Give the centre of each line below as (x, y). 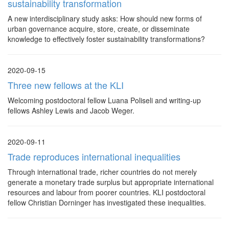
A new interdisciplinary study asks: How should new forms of (105, 18)
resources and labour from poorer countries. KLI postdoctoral (107, 192)
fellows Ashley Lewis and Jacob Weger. (71, 110)
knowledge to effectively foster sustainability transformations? (106, 39)
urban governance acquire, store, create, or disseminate (99, 29)
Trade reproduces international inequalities (94, 156)
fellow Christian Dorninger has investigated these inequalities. (107, 202)
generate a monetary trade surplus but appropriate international (111, 182)
